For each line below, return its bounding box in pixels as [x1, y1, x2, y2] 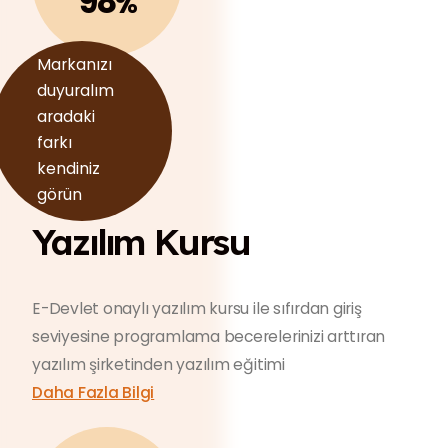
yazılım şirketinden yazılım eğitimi [32, 354, 285, 375]
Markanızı [37, 54, 112, 75]
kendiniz [37, 158, 100, 179]
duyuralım [37, 80, 114, 101]
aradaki [37, 106, 95, 127]
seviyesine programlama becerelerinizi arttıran [32, 326, 386, 347]
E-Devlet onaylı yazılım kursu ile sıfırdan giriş [32, 298, 362, 319]
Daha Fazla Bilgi [32, 382, 155, 403]
